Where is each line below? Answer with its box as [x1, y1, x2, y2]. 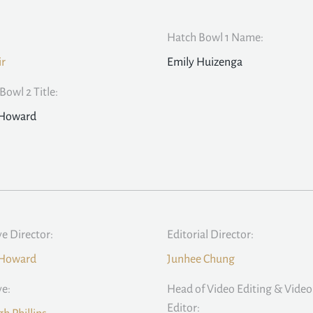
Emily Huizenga [167, 56, 242, 69]
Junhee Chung [167, 253, 235, 266]
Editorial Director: [167, 228, 254, 242]
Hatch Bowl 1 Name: [167, 31, 263, 45]
